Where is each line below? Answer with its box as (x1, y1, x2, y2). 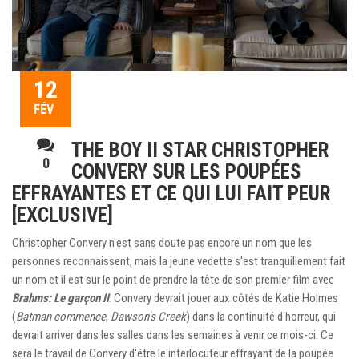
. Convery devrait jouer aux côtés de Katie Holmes (109, 290, 338, 305)
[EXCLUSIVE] (12, 203, 113, 227)
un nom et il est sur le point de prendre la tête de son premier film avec (12, 272, 334, 287)
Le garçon (54, 290, 100, 305)
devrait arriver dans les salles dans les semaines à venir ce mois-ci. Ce (12, 327, 333, 342)
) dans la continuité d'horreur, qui (186, 309, 336, 324)
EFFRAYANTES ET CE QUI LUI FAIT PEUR (12, 181, 330, 205)
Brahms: (12, 290, 54, 305)
